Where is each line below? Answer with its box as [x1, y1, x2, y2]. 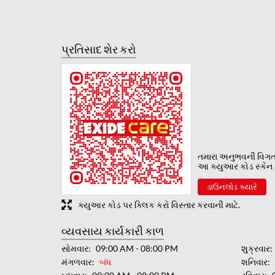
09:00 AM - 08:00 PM [95, 242, 178, 254]
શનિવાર [241, 256, 268, 267]
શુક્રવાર [241, 242, 271, 254]
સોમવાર [61, 242, 88, 254]
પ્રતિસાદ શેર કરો [61, 42, 136, 56]
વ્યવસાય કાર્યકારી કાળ [61, 223, 164, 238]
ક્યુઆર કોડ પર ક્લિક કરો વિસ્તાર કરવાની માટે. [77, 199, 240, 210]
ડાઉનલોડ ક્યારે [206, 181, 257, 192]
